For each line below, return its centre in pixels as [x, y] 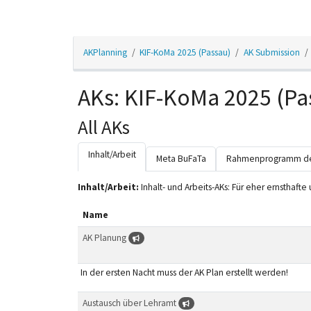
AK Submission [271, 52]
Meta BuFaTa [181, 159]
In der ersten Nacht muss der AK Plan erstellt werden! [184, 272]
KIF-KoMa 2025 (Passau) [185, 52]
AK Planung [105, 237]
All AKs [104, 127]
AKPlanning [105, 52]
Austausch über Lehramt [130, 303]
